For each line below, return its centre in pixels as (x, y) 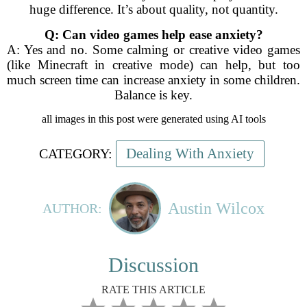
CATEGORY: (76, 153)
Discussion (153, 265)
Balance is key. (153, 95)
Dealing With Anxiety (190, 153)
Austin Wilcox (216, 208)
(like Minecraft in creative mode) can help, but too (153, 65)
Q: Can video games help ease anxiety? (153, 35)
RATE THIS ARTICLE (153, 290)
